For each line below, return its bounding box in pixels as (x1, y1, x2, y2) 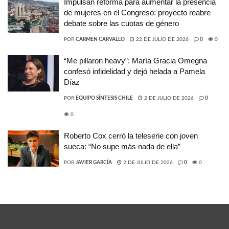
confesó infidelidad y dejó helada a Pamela (64, 66, 205, 76)
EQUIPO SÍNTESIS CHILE (76, 95, 133, 101)
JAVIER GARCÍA (76, 159, 112, 165)
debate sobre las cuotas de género (64, 18, 179, 28)
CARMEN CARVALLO (76, 36, 125, 42)
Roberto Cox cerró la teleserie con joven (64, 131, 198, 140)
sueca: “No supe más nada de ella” (64, 142, 180, 151)
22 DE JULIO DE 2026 (134, 36, 189, 42)
